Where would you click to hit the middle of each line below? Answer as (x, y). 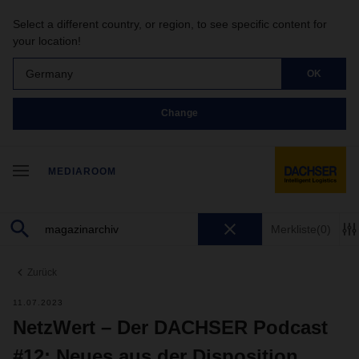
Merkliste (294, 229)
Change (179, 113)
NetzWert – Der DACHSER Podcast (170, 327)
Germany (49, 73)
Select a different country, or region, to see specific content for (170, 24)
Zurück (42, 272)
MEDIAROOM (82, 171)
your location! (47, 41)
